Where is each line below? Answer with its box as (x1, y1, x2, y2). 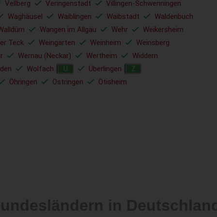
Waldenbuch (155, 12, 193, 21)
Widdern (132, 51, 158, 60)
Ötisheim (98, 77, 127, 86)
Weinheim (90, 38, 121, 47)
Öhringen (9, 77, 37, 86)
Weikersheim (143, 25, 184, 34)
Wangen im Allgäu (40, 25, 96, 34)
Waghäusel (8, 12, 43, 21)
